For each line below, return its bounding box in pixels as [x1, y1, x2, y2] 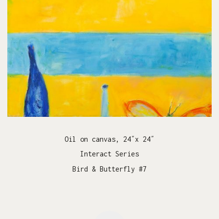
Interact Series [80, 150, 139, 158]
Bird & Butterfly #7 [72, 164, 147, 173]
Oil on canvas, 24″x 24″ [65, 134, 154, 143]
